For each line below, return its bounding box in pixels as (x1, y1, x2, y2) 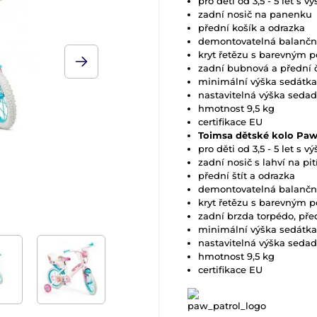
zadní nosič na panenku (198, 8, 312, 20)
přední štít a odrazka (198, 170, 295, 181)
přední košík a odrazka (198, 22, 305, 33)
